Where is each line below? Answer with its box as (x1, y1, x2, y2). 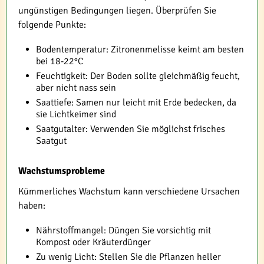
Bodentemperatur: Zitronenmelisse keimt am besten (36, 44, 244, 56)
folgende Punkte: (18, 19, 86, 31)
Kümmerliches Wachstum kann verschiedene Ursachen (18, 186, 240, 198)
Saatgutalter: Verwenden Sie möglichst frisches (36, 123, 225, 136)
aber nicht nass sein (36, 82, 116, 94)
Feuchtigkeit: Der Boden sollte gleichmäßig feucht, (36, 70, 240, 82)
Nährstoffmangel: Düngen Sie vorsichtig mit (36, 225, 211, 237)
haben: (18, 200, 45, 212)
